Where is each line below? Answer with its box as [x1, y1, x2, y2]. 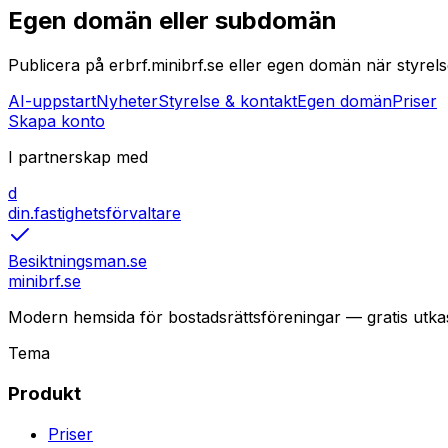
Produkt [8, 381, 81, 405]
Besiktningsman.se [8, 251, 147, 272]
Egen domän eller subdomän [8, 6, 337, 36]
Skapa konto [8, 111, 105, 132]
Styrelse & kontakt [158, 91, 297, 112]
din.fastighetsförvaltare [8, 203, 181, 224]
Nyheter [96, 91, 158, 112]
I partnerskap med [8, 147, 148, 168]
